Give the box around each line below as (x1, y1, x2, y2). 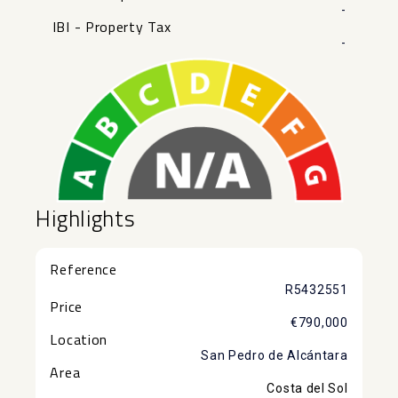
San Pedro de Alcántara (201, 347, 348, 362)
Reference (50, 258, 117, 280)
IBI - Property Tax (52, 16, 171, 38)
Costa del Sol (267, 380, 348, 395)
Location (50, 328, 108, 350)
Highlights (36, 201, 136, 235)
